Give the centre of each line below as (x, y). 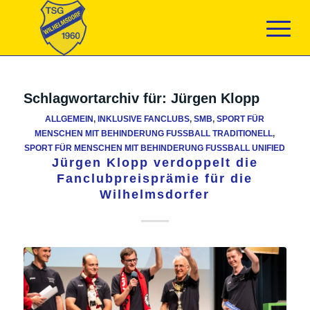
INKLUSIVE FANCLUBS (144, 119)
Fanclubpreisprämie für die (155, 179)
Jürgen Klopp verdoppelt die (155, 163)
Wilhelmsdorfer (155, 194)
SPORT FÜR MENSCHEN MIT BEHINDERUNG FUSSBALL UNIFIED (152, 148)
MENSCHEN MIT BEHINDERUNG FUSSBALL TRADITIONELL (152, 133)
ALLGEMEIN (70, 119)
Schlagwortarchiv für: (97, 98)
